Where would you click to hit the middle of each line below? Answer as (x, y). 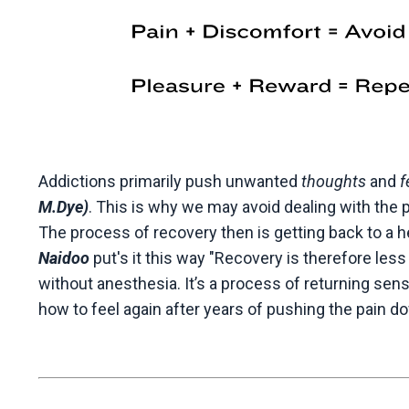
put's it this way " (152, 257)
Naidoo (64, 257)
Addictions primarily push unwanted (170, 181)
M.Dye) (63, 206)
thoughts (334, 181)
